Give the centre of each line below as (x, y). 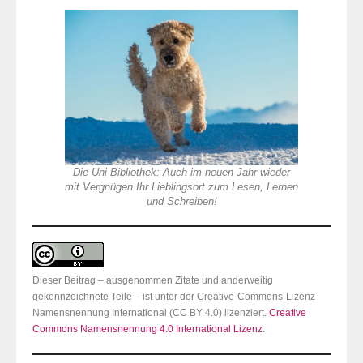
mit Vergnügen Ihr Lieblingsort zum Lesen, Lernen (181, 187)
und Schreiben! (181, 201)
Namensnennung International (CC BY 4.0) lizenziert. (151, 312)
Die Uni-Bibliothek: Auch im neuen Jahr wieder (181, 172)
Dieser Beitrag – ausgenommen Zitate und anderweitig (153, 280)
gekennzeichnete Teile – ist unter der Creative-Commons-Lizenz (174, 296)
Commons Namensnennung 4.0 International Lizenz (147, 329)
